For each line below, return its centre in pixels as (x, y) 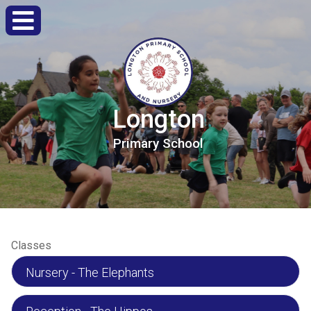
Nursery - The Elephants (90, 272)
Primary (136, 143)
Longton (158, 119)
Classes (31, 245)
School (183, 143)
